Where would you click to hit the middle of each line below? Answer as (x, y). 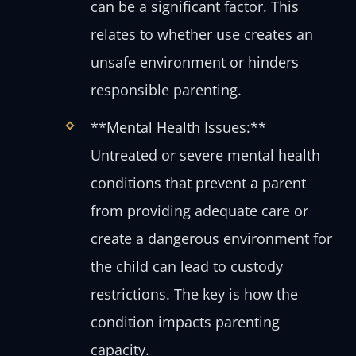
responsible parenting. (166, 90)
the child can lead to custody (186, 266)
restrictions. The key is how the (194, 294)
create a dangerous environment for (211, 238)
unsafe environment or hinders (194, 62)
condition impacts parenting (185, 321)
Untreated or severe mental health (205, 155)
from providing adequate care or (199, 210)
